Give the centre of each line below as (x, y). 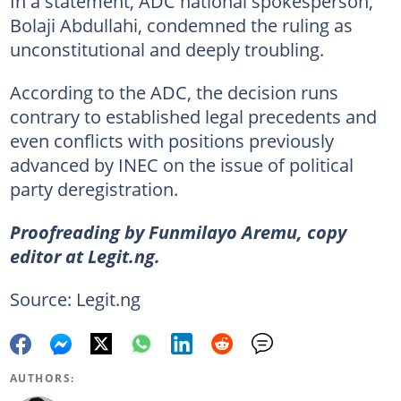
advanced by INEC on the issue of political (181, 164)
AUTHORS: (42, 378)
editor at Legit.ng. (85, 256)
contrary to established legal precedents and (193, 116)
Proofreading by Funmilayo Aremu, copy (178, 231)
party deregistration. (94, 188)
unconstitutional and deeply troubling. (166, 49)
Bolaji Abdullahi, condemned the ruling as (181, 25)
